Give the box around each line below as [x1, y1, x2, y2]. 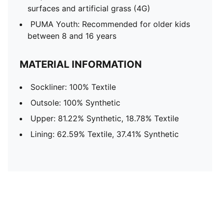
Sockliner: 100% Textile [30, 82, 116, 92]
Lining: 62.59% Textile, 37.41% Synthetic [30, 129, 179, 139]
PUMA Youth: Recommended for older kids [30, 19, 190, 29]
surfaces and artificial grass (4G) [27, 3, 150, 13]
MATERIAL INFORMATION [20, 58, 142, 70]
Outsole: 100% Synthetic [30, 98, 120, 108]
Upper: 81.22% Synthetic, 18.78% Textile [30, 113, 179, 123]
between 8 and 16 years [27, 31, 116, 41]
